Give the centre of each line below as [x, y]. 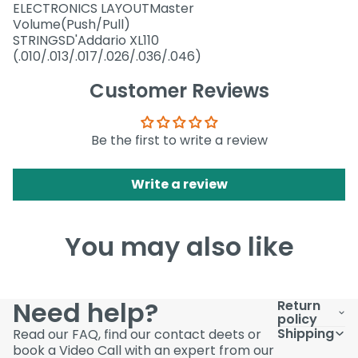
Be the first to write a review [179, 140]
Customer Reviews [179, 90]
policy [298, 319]
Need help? [86, 312]
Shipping [306, 333]
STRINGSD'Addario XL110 [86, 40]
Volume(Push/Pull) [72, 24]
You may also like [179, 246]
